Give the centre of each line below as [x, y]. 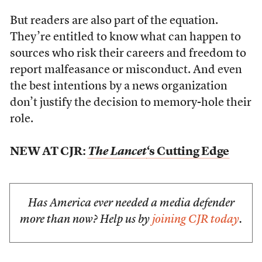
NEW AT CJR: [49, 152]
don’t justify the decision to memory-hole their [130, 103]
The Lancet [117, 152]
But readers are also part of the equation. [114, 21]
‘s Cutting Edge [188, 152]
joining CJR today [196, 220]
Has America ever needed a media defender [131, 204]
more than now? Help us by [86, 220]
